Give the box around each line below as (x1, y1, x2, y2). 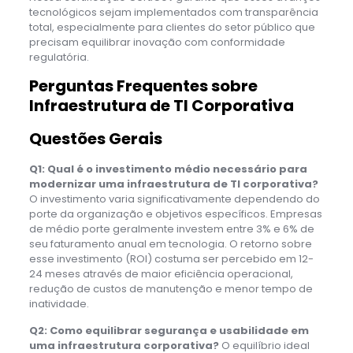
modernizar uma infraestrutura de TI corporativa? (28, 176, 318, 191)
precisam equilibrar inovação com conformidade (28, 34, 285, 50)
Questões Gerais (28, 127, 162, 150)
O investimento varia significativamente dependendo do (28, 191, 320, 206)
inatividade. (28, 295, 89, 311)
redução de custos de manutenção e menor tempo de (28, 281, 313, 296)
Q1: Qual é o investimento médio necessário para (28, 161, 307, 176)
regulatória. (28, 49, 89, 65)
